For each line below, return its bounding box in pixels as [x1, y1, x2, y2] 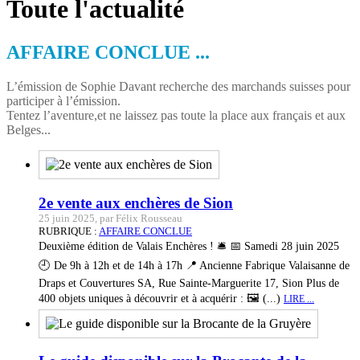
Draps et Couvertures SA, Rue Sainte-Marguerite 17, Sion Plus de [39, 276, 339, 289]
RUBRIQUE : [39, 224, 99, 237]
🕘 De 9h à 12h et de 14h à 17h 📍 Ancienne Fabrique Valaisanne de [39, 258, 350, 272]
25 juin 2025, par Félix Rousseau [39, 211, 182, 224]
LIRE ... [284, 292, 314, 305]
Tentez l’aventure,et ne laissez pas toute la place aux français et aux [6, 108, 346, 122]
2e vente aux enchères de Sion [39, 194, 233, 211]
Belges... [6, 122, 51, 137]
